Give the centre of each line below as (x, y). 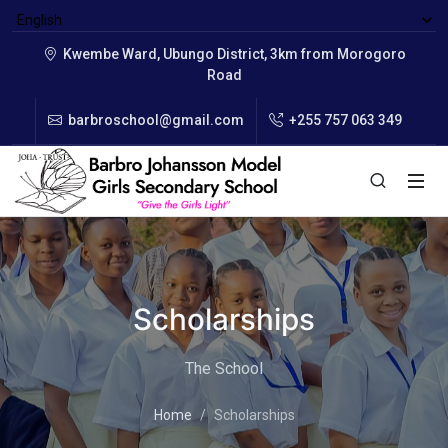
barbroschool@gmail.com (154, 120)
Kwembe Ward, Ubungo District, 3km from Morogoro (232, 54)
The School (224, 368)
